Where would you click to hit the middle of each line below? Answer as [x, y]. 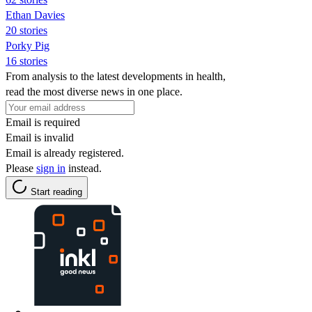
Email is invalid [40, 137]
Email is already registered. [65, 153]
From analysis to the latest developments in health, [116, 76]
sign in [51, 168]
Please [21, 168]
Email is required [43, 122]
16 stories [26, 61]
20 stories [26, 30]
